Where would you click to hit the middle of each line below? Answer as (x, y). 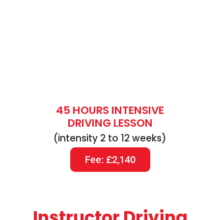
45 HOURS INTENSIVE (110, 110)
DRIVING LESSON (110, 123)
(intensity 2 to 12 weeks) (110, 138)
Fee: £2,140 (110, 160)
